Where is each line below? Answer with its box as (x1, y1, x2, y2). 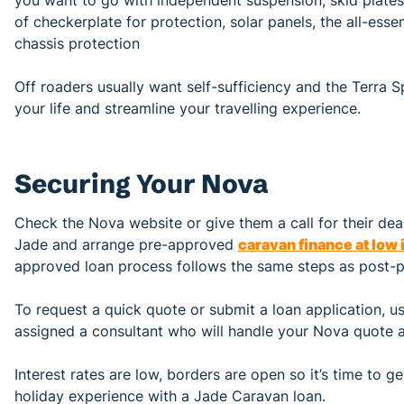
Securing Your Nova (14, 168, 269, 200)
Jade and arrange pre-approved (14, 235, 238, 254)
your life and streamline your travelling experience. (14, 98, 361, 117)
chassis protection (14, 33, 140, 52)
